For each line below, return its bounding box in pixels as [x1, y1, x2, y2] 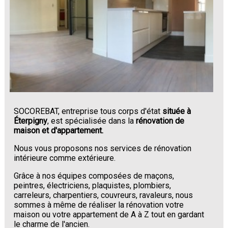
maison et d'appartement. [14, 126, 104, 136]
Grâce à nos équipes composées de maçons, [14, 171, 175, 181]
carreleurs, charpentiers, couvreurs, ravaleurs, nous [14, 190, 193, 201]
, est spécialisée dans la [47, 116, 136, 126]
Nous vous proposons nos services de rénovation [14, 144, 192, 154]
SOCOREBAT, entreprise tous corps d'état [14, 106, 163, 117]
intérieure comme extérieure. [14, 153, 116, 163]
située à [162, 106, 191, 117]
